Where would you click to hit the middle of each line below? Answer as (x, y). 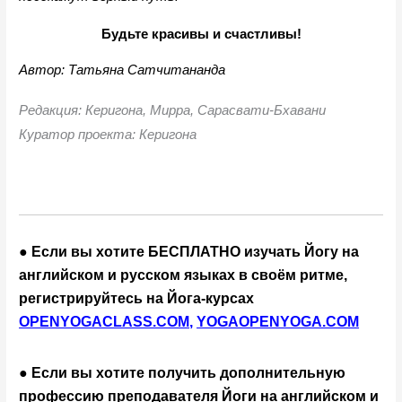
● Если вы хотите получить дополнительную (183, 373)
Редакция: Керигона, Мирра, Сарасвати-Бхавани (173, 110)
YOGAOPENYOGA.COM (278, 321)
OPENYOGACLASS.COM (105, 321)
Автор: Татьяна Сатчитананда (122, 70)
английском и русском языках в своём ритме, (184, 275)
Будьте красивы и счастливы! (201, 34)
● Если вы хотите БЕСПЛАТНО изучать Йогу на (189, 251)
